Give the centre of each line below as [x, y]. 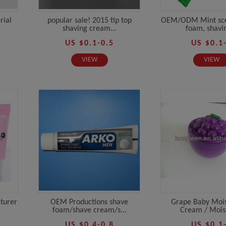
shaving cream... [89, 29]
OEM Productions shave [89, 202]
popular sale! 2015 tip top [89, 20]
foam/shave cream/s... [89, 210]
